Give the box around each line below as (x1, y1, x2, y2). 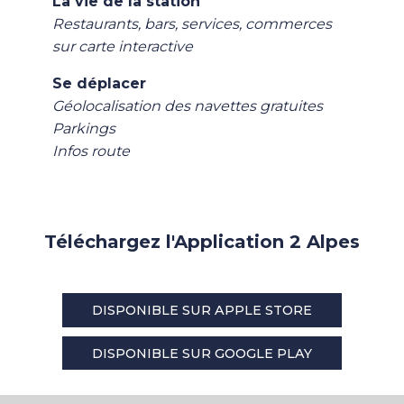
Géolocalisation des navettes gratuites (52, 97, 323, 115)
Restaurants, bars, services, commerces (52, 15, 332, 33)
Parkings (52, 120, 115, 138)
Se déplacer (52, 75, 146, 93)
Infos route (52, 142, 130, 161)
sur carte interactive (52, 38, 193, 56)
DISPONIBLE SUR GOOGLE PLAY (92, 344, 312, 362)
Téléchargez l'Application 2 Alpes (44, 230, 360, 252)
